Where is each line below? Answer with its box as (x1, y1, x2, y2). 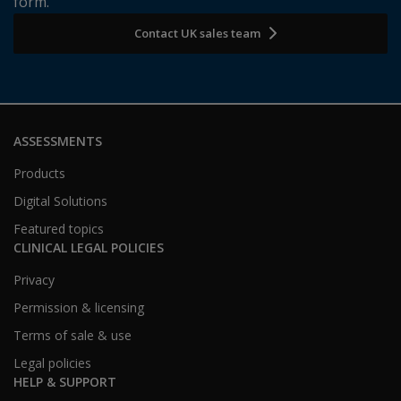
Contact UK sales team (133, 25, 260, 42)
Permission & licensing (13, 299, 144, 317)
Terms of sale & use (13, 327, 132, 345)
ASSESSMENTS (13, 132, 102, 150)
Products (13, 165, 65, 183)
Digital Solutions (13, 192, 107, 210)
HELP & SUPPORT (13, 373, 116, 391)
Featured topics (13, 220, 104, 238)
